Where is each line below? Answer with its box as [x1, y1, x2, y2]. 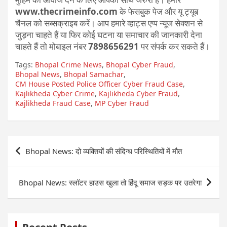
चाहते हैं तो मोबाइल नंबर [15, 41, 88, 52]
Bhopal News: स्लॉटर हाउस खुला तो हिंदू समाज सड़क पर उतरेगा [19, 177, 202, 187]
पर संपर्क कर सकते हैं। [139, 41, 210, 52]
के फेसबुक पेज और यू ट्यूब [118, 6, 198, 17]
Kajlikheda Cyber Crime [15, 89, 95, 98]
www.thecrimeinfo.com [15, 6, 118, 17]
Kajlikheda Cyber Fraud [99, 89, 178, 98]
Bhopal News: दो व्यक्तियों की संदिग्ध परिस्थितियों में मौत [25, 146, 182, 156]
